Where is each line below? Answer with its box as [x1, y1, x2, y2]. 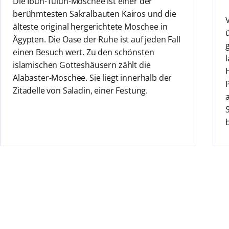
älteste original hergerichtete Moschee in [12, 21, 168, 33]
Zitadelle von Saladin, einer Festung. [12, 85, 148, 97]
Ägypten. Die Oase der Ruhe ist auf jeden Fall [12, 34, 180, 45]
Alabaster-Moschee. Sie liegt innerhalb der [12, 72, 172, 84]
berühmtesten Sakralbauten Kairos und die [12, 8, 176, 20]
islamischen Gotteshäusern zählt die [12, 59, 151, 71]
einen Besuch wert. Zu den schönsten [12, 47, 154, 58]
